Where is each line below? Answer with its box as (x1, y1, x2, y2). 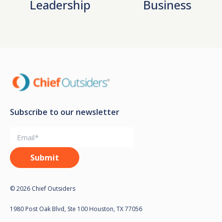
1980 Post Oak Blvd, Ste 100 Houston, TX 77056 (10, 204, 142, 213)
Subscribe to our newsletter (10, 106, 119, 117)
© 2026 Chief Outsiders (10, 184, 75, 193)
